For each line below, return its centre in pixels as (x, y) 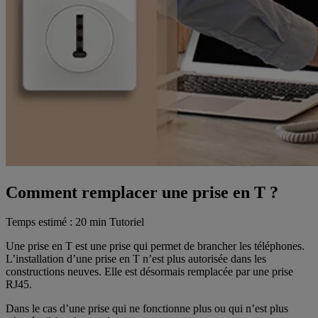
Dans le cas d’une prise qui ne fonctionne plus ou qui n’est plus (147, 309)
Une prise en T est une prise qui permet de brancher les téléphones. (155, 246)
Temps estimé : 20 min (56, 222)
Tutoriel (127, 222)
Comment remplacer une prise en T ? (142, 192)
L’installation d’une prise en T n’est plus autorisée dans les (136, 259)
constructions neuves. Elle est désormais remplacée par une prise (149, 272)
